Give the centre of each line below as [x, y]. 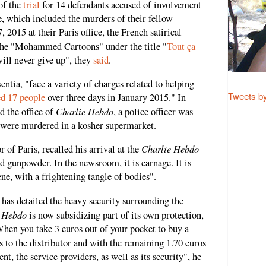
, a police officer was [153, 111]
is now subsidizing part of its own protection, [115, 215]
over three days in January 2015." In [115, 97]
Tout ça [181, 47]
